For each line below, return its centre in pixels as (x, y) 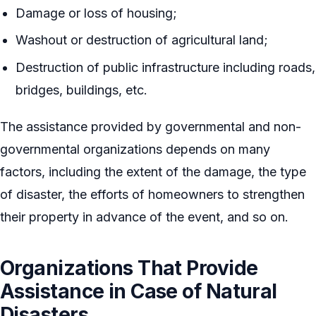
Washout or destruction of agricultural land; (142, 40)
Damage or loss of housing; (97, 13)
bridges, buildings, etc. (82, 90)
